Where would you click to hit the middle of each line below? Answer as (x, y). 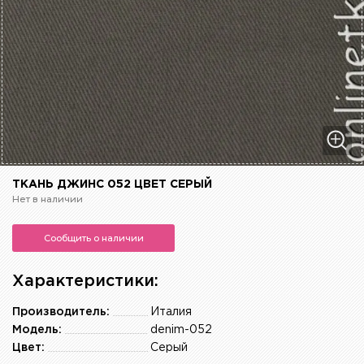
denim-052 (181, 330)
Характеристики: (85, 282)
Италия (171, 312)
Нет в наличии (48, 199)
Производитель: (61, 312)
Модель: (37, 330)
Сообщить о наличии (93, 238)
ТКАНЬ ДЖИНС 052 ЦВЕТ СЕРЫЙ (112, 185)
